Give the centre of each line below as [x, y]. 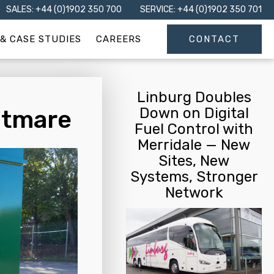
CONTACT [214, 39]
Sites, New [194, 161]
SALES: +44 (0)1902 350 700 [64, 9]
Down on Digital [194, 113]
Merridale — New [194, 145]
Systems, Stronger [194, 177]
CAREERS [119, 39]
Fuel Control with [194, 129]
